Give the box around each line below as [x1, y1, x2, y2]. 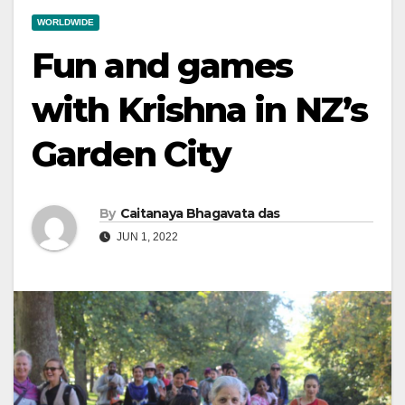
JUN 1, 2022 [114, 231, 178, 244]
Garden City [32, 133, 231, 175]
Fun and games [32, 44, 293, 87]
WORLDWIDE [37, 17, 94, 27]
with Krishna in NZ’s [32, 89, 368, 131]
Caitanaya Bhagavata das [119, 205, 280, 222]
